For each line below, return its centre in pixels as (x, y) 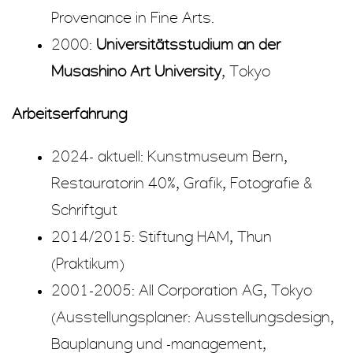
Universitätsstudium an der (188, 45)
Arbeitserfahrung (69, 114)
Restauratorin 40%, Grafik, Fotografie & (182, 183)
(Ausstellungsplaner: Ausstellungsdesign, (193, 317)
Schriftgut (84, 210)
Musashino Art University (136, 72)
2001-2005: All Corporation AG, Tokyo (182, 290)
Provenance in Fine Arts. (133, 19)
